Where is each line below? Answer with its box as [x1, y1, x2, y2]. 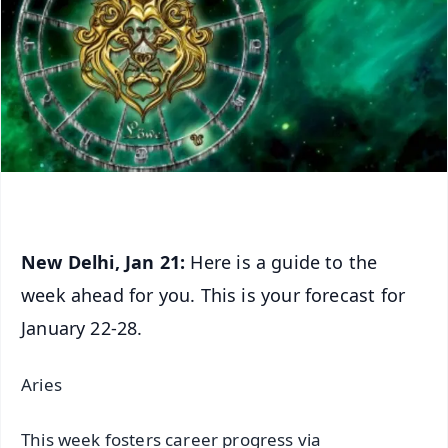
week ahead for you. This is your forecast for [21, 282, 406, 307]
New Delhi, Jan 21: [21, 249, 191, 274]
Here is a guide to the [190, 249, 378, 274]
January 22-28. [21, 315, 143, 340]
